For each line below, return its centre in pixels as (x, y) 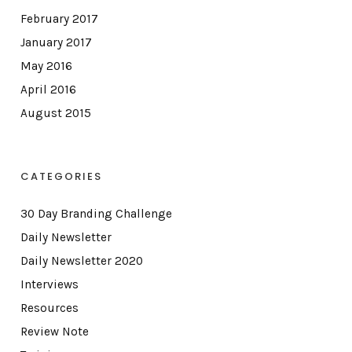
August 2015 (55, 113)
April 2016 (48, 90)
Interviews (49, 284)
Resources (49, 308)
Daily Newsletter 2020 (81, 261)
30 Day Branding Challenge (96, 214)
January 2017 (56, 42)
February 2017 (59, 19)
